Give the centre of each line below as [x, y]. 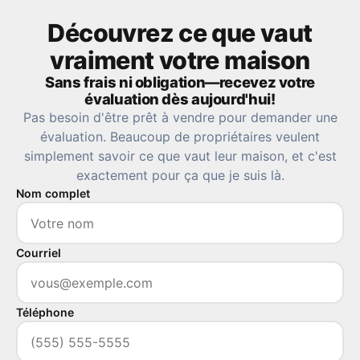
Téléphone [45, 312]
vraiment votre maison [180, 60]
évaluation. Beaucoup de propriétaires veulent [180, 137]
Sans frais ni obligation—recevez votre [180, 82]
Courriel [39, 253]
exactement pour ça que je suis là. [180, 175]
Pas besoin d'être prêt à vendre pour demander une [180, 117]
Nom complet [53, 193]
